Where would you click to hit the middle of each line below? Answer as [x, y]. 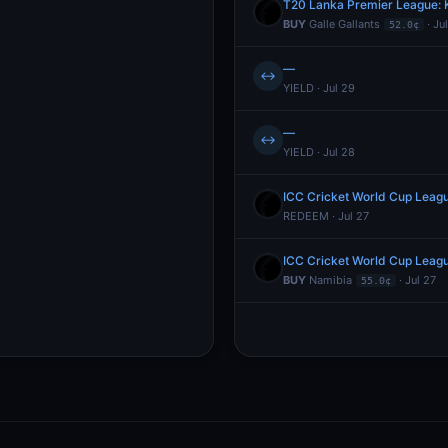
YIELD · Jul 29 [319, 88]
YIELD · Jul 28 [319, 152]
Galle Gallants [343, 24]
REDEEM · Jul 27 [326, 216]
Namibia [329, 280]
